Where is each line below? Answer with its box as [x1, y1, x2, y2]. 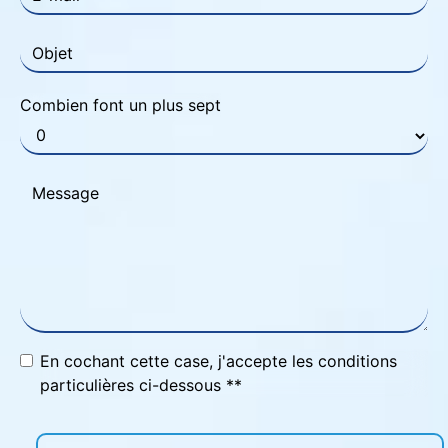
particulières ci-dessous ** [40, 375, 242, 396]
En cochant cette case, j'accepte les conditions [40, 351, 397, 372]
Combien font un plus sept [20, 95, 221, 116]
